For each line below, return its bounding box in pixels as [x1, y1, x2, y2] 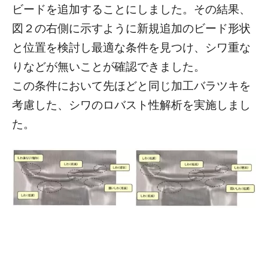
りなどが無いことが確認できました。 [12, 58, 205, 74]
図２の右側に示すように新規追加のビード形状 [12, 20, 251, 35]
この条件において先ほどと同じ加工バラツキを [12, 77, 251, 93]
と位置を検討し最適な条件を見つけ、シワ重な [12, 39, 251, 54]
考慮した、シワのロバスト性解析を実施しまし [12, 96, 251, 112]
